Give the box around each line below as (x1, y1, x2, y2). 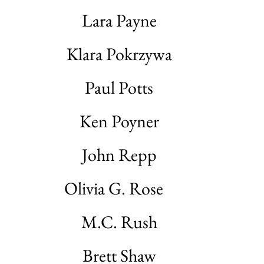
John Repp (81, 143, 157, 166)
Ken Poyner (79, 110, 159, 133)
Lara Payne (81, 9, 157, 32)
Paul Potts (85, 76, 153, 99)
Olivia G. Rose (64, 177, 174, 200)
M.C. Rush (81, 210, 157, 233)
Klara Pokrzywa (66, 42, 172, 65)
